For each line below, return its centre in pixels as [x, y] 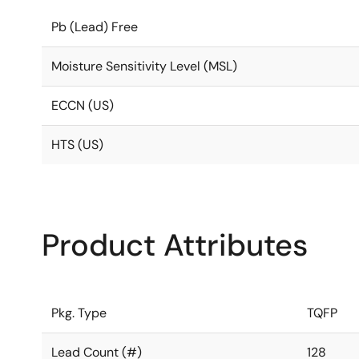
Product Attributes [175, 245]
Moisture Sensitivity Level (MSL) [144, 66]
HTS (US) [77, 145]
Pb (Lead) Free [95, 27]
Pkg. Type [79, 313]
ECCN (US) [83, 105]
